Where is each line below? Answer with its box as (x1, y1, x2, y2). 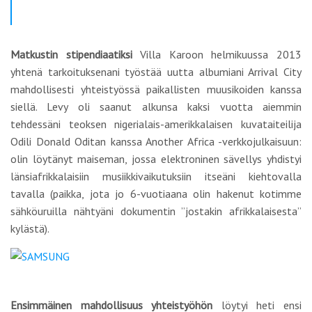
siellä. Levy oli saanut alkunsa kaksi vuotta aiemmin (10, 100, 302, 114)
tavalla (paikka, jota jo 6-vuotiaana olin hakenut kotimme (10, 187, 302, 201)
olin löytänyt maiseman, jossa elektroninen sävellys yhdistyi (10, 152, 302, 166)
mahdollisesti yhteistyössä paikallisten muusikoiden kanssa (10, 82, 302, 96)
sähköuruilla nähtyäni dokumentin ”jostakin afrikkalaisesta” (10, 204, 302, 218)
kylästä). (10, 221, 49, 235)
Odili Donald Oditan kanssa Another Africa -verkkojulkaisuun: (10, 134, 302, 148)
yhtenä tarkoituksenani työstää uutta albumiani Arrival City (10, 65, 302, 79)
